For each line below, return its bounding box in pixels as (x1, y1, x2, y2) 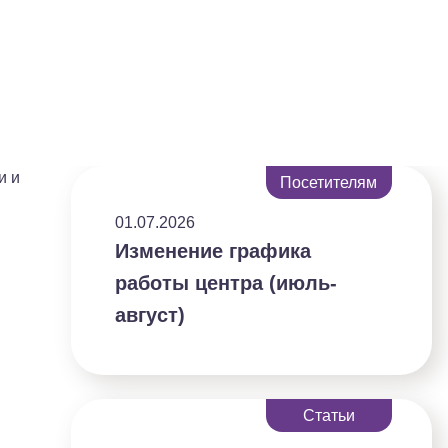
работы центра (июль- (115, 272, 338, 295)
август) (115, 304, 186, 327)
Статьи (302, 407, 355, 425)
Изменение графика (115, 240, 312, 263)
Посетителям (280, 174, 378, 192)
